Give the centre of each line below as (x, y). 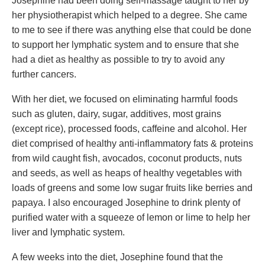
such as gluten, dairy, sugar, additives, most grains (117, 114)
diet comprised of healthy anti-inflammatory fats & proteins (132, 143)
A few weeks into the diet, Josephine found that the (117, 257)
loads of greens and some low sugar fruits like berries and (132, 188)
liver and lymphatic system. (68, 232)
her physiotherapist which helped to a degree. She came (130, 15)
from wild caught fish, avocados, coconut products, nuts (127, 158)
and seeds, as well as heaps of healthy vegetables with (127, 173)
